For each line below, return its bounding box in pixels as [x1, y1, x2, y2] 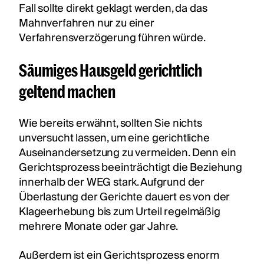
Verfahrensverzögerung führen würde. [19, 28, 207, 47]
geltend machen [19, 81, 115, 101]
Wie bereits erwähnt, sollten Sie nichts [19, 114, 202, 133]
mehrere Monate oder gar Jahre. [19, 217, 182, 236]
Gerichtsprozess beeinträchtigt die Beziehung [19, 158, 242, 177]
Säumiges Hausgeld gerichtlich [19, 60, 202, 80]
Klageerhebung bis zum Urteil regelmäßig [19, 202, 220, 221]
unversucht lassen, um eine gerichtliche [19, 128, 210, 147]
